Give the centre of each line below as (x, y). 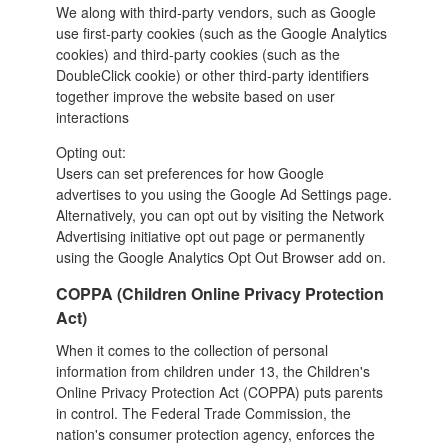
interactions (92, 116)
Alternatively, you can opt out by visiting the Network (219, 214)
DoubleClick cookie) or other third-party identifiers (212, 74)
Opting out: (92, 151)
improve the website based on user (223, 95)
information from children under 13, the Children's (212, 370)
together (84, 95)
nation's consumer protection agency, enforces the (215, 433)
